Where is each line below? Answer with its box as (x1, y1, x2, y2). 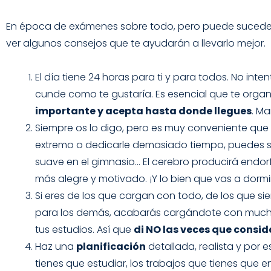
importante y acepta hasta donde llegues (35, 103, 252, 118)
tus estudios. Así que (35, 222, 134, 237)
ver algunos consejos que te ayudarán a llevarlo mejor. (6, 36, 266, 50)
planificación (76, 239, 146, 253)
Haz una (35, 239, 76, 253)
